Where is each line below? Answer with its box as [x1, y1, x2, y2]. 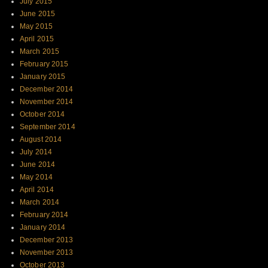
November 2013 [20, 248, 74, 257]
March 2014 [20, 198, 60, 207]
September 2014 [20, 123, 75, 132]
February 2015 [20, 60, 69, 69]
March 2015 [20, 47, 60, 56]
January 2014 [20, 223, 66, 232]
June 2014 [20, 160, 56, 169]
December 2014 [20, 85, 74, 94]
